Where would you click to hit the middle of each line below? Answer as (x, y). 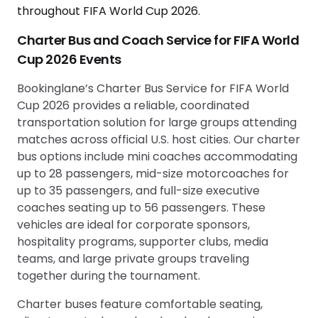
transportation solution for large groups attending (157, 122)
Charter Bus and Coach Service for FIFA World (158, 40)
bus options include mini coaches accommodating (157, 156)
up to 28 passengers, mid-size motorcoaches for (153, 173)
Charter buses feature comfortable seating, (140, 304)
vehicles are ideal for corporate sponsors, (133, 224)
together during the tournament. (109, 275)
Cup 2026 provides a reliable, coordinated (133, 105)
